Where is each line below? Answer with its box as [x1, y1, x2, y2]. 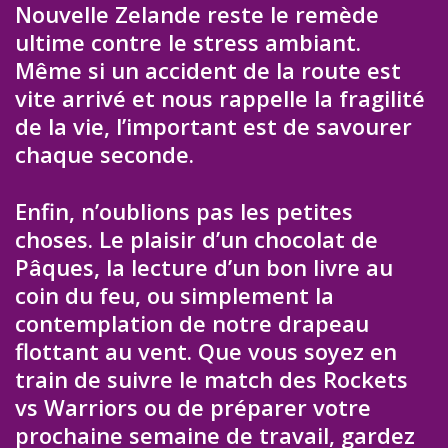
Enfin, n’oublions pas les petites [15, 195, 353, 226]
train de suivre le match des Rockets [15, 363, 408, 394]
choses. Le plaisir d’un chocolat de [15, 223, 378, 254]
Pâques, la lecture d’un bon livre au [15, 251, 393, 282]
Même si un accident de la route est [15, 55, 401, 86]
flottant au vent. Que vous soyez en [15, 335, 397, 366]
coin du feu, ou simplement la [15, 279, 334, 310]
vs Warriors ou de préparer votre [15, 391, 371, 422]
